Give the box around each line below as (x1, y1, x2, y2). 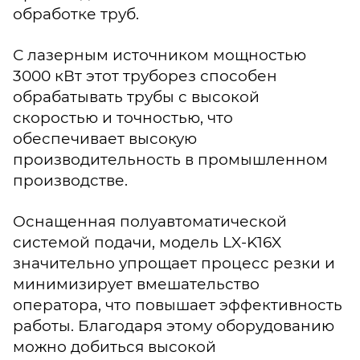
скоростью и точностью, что (13, 108, 233, 127)
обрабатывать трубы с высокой (13, 87, 260, 106)
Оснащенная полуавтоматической (13, 211, 287, 231)
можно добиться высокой (13, 337, 216, 356)
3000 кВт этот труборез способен (13, 66, 277, 85)
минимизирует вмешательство (13, 274, 260, 293)
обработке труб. (13, 4, 139, 23)
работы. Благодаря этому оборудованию (13, 316, 334, 335)
